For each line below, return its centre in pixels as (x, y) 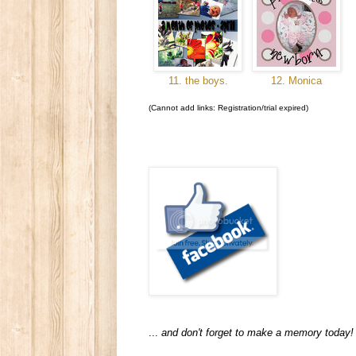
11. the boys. (198, 81)
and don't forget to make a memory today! (257, 332)
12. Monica (296, 81)
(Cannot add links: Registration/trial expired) (228, 107)
